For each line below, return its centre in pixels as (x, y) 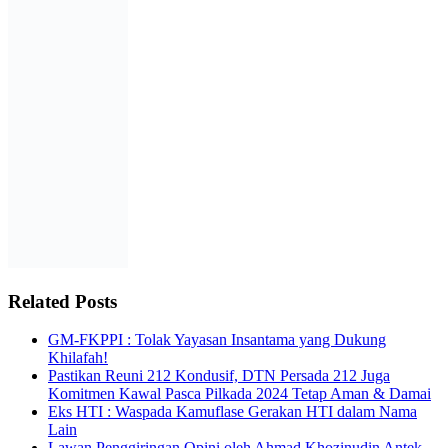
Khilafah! (78, 358)
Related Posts (62, 301)
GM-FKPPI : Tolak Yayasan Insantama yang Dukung (217, 340)
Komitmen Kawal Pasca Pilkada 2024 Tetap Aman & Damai (239, 394)
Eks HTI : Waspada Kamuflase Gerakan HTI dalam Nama (232, 412)
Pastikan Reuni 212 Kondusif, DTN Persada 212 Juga (219, 376)
